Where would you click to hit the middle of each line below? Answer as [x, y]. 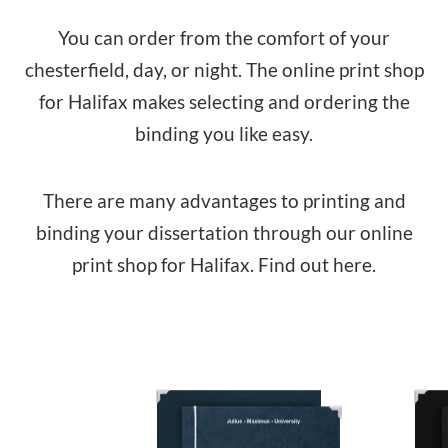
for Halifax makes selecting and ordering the [224, 101]
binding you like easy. [224, 133]
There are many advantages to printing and [224, 200]
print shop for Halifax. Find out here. [224, 264]
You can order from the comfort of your [224, 37]
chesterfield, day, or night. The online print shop [224, 69]
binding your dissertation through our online [224, 232]
